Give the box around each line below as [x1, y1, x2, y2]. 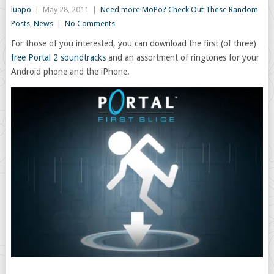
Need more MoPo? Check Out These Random [100, 5, 258, 14]
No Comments [64, 19, 115, 28]
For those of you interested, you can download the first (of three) [10, 39, 256, 48]
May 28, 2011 [42, 5, 89, 14]
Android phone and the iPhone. [10, 67, 130, 76]
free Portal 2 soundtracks [10, 53, 108, 62]
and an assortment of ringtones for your [108, 53, 259, 62]
